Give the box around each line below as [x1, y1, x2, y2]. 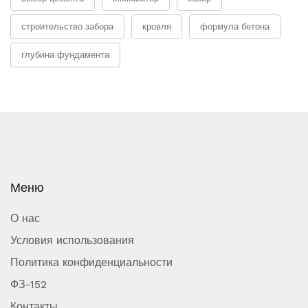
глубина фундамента [21, 49, 109, 60]
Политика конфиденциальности [10, 256, 173, 269]
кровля [142, 21, 171, 32]
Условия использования [10, 234, 134, 247]
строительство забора [21, 21, 113, 32]
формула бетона [200, 21, 269, 32]
